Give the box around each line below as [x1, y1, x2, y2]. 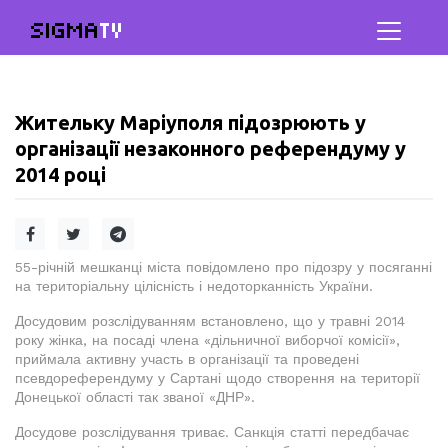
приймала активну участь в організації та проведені [15, 351, 359, 367]
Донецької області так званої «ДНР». [15, 389, 255, 405]
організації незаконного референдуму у [15, 137, 406, 160]
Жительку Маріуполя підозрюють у [15, 111, 366, 134]
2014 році [15, 163, 106, 186]
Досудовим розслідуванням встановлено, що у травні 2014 [15, 313, 405, 329]
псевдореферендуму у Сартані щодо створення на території [15, 370, 420, 386]
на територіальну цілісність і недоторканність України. [15, 278, 373, 294]
